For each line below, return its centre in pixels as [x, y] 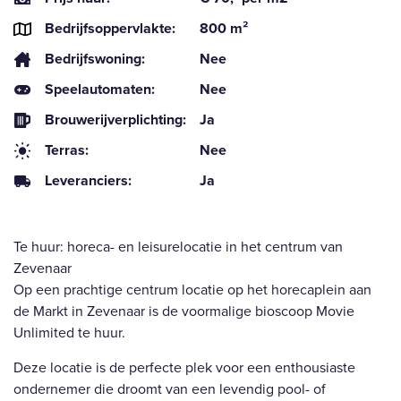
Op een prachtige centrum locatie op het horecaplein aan [192, 290]
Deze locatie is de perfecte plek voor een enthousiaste [184, 368]
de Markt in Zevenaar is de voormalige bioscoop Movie [184, 311]
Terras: [67, 150]
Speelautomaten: [100, 90]
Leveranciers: [88, 181]
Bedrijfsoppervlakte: [110, 29]
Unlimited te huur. [69, 333]
